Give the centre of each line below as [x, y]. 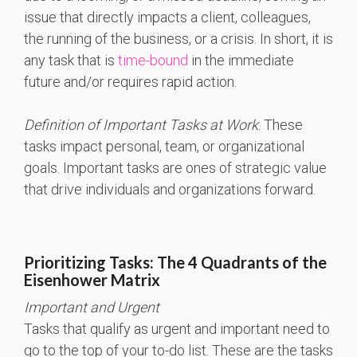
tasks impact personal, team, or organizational [164, 147]
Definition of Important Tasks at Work [141, 125]
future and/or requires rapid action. [130, 82]
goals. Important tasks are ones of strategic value [175, 168]
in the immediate [241, 61]
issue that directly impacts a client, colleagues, [167, 18]
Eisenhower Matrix [92, 280]
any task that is [71, 61]
